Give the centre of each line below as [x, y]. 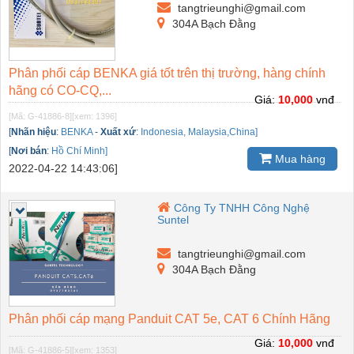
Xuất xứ [118, 132]
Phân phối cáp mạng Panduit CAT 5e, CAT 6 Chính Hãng [169, 319]
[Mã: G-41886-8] [40, 117]
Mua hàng [299, 159]
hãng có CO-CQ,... [60, 91]
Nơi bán [29, 151]
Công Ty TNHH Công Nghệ [242, 208]
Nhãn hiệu [34, 132]
